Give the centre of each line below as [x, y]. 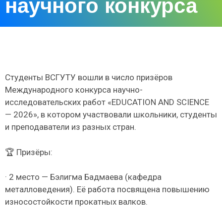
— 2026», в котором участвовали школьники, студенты [111, 115]
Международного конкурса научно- [74, 90]
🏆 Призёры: [29, 152]
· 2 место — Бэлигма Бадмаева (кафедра [83, 177]
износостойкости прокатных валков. [76, 202]
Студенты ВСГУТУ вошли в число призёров [89, 78]
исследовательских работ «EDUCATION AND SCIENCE [107, 102]
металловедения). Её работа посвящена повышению [107, 190]
